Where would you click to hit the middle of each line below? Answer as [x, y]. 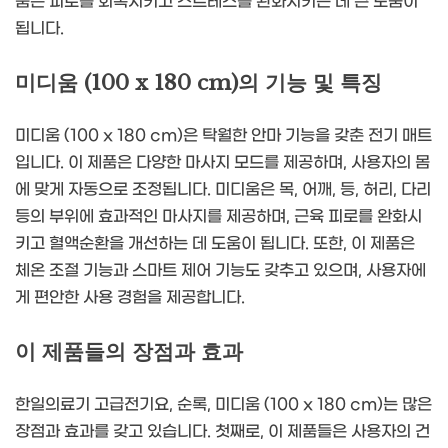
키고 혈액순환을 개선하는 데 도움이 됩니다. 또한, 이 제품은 [215, 244]
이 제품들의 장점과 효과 [129, 352]
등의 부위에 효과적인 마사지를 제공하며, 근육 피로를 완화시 [218, 217]
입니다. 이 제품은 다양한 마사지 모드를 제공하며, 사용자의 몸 [222, 163]
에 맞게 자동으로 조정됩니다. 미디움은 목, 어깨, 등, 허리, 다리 [223, 190]
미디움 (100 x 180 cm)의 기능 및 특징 [198, 83]
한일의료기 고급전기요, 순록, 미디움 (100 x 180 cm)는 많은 [223, 404]
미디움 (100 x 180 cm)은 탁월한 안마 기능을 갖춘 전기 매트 [223, 136]
